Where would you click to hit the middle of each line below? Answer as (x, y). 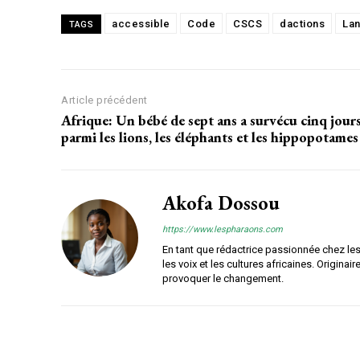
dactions (302, 24)
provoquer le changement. (223, 279)
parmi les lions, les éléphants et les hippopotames (210, 137)
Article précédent (104, 100)
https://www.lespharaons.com (223, 230)
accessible (141, 24)
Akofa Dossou (221, 203)
